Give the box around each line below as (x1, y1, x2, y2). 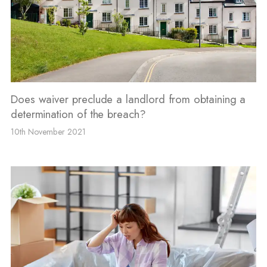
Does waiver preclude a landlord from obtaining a (10, 91, 246, 107)
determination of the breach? (10, 106, 146, 122)
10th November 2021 (10, 126, 86, 138)
